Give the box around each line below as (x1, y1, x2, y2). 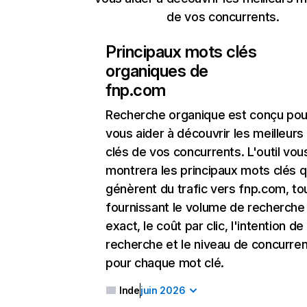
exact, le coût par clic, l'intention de (106, 219, 304, 233)
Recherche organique (106, 108, 225, 122)
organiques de (106, 61, 208, 81)
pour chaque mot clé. (106, 256, 224, 270)
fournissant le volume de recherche (106, 200, 305, 214)
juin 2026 (140, 284, 186, 296)
